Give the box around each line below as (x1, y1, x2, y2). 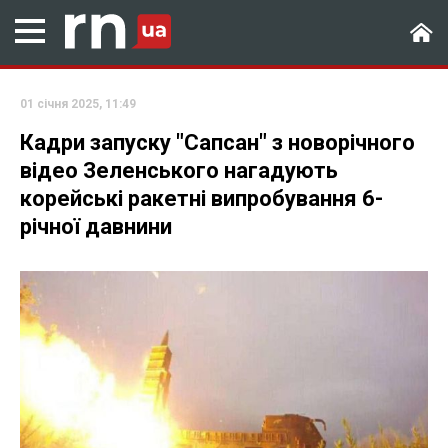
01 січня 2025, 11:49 (20, 97, 136, 111)
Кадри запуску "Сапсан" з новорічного (20, 130, 415, 155)
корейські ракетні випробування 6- (20, 186, 383, 211)
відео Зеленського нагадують (20, 158, 338, 183)
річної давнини (20, 214, 172, 239)
